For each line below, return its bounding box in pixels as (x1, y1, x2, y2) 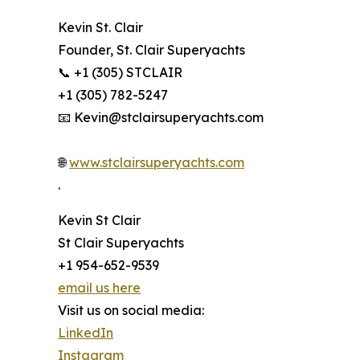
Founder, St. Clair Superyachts (58, 42, 245, 59)
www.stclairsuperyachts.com (69, 154, 244, 171)
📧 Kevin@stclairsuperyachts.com (58, 109, 264, 126)
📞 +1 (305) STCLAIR (58, 64, 182, 81)
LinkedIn (58, 325, 113, 342)
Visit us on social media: (58, 302, 204, 319)
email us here (58, 280, 141, 297)
